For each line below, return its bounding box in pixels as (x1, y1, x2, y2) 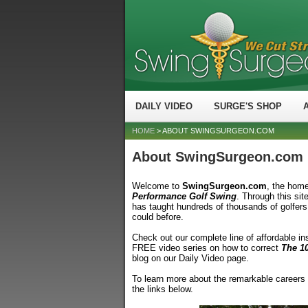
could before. (132, 212, 184, 222)
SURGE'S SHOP (214, 101, 282, 111)
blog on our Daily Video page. (132, 253, 249, 263)
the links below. (132, 284, 193, 294)
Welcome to (132, 181, 182, 191)
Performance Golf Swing (132, 191, 236, 201)
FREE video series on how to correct (132, 243, 281, 253)
